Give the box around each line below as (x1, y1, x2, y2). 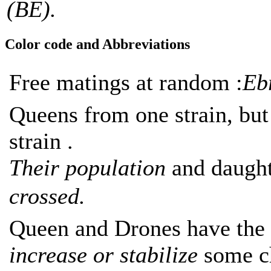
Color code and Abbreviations (5, 36, 190, 52)
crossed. (9, 183, 85, 209)
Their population (9, 154, 166, 180)
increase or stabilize (9, 241, 204, 267)
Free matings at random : (9, 69, 243, 95)
